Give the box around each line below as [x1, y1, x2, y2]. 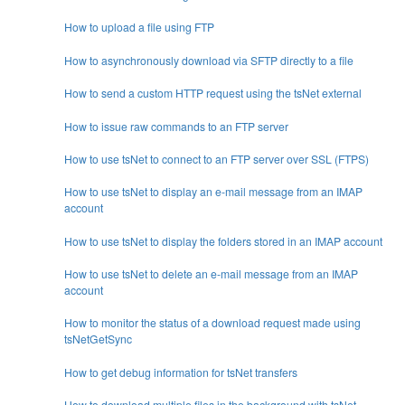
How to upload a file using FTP [63, 19, 214, 35]
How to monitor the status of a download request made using [63, 315, 361, 331]
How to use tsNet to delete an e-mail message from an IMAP [63, 266, 358, 281]
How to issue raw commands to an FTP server [63, 118, 288, 134]
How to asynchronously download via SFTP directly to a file [63, 52, 353, 68]
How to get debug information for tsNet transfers [63, 363, 297, 380]
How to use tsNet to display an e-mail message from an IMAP [63, 184, 363, 200]
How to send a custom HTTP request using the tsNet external [63, 85, 362, 101]
